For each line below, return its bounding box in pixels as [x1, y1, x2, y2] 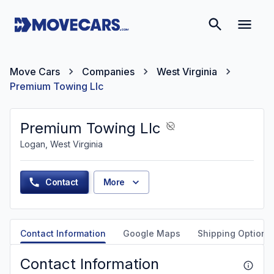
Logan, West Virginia [20, 139, 103, 149]
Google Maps [123, 228, 180, 239]
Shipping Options [198, 228, 272, 239]
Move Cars [10, 65, 60, 78]
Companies [82, 65, 135, 78]
